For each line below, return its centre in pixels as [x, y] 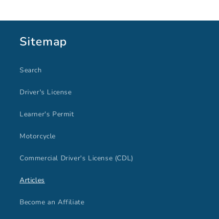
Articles [32, 180]
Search [31, 70]
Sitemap [44, 42]
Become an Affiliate [52, 202]
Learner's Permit [47, 114]
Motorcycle [38, 136]
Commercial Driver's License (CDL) [77, 158]
